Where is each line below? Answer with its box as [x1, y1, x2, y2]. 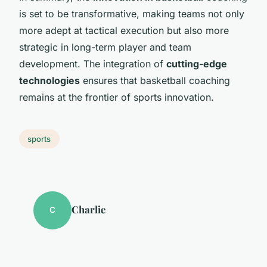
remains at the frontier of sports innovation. [19, 91, 214, 103]
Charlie [72, 202, 105, 216]
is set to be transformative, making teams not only [19, 7, 244, 20]
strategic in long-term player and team [19, 41, 191, 53]
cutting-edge [166, 57, 227, 70]
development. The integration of [19, 57, 166, 70]
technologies [19, 74, 80, 86]
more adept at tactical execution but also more [19, 24, 229, 36]
